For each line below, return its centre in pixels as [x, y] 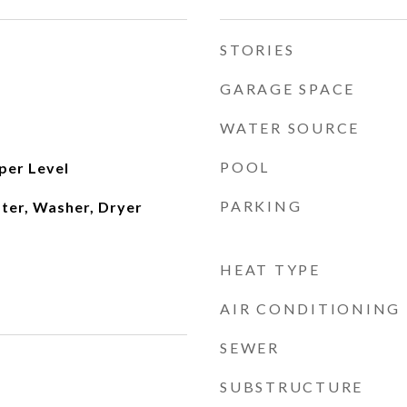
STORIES [258, 50]
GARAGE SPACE [288, 89]
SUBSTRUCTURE [292, 387]
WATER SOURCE [290, 128]
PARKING [261, 206]
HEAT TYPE [270, 269]
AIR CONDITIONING [310, 308]
